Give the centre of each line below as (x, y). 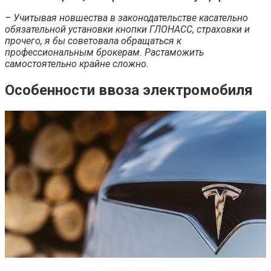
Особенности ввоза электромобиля (129, 90)
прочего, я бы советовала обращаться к (93, 41)
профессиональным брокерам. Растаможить (104, 52)
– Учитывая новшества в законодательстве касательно (126, 18)
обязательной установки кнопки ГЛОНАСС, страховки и (127, 29)
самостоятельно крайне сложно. (77, 64)
